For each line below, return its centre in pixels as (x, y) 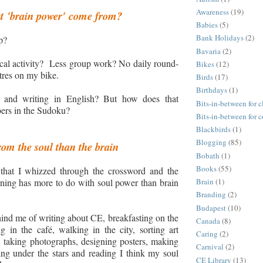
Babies (207, 25)
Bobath (208, 155)
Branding (211, 195)
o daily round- (152, 63)
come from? (95, 16)
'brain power (35, 16)
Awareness (213, 11)
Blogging (211, 142)
